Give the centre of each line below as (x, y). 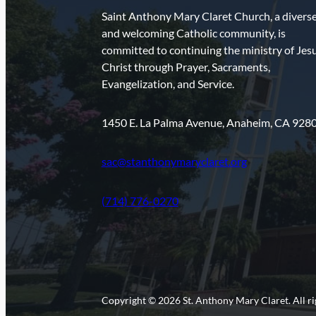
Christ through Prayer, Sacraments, (186, 67)
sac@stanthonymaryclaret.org (174, 162)
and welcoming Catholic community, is (193, 34)
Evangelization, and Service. (168, 84)
